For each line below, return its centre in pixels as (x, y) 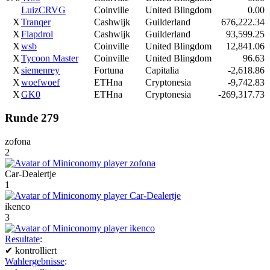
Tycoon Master (50, 58)
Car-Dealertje (30, 174)
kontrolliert (35, 251)
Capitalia (162, 70)
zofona (18, 142)
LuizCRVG (43, 10)
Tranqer (36, 22)
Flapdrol (37, 34)
